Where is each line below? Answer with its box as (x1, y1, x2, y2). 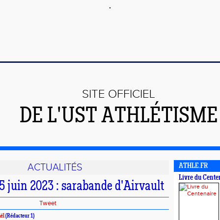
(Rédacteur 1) (5, 213, 34, 219)
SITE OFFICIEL (82, 87, 155, 101)
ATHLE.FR (179, 163, 208, 170)
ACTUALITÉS (27, 162, 82, 173)
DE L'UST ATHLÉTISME (19, 106, 218, 128)
